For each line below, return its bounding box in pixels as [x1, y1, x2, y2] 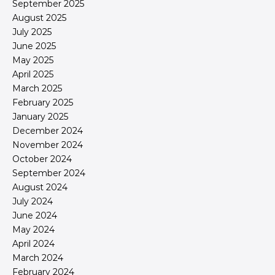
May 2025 [12, 55, 53, 66]
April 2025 [12, 69, 53, 80]
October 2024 [12, 153, 72, 165]
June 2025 [12, 41, 56, 52]
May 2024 [12, 224, 55, 236]
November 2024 [12, 139, 83, 151]
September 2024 [12, 168, 85, 179]
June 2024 [12, 210, 57, 222]
